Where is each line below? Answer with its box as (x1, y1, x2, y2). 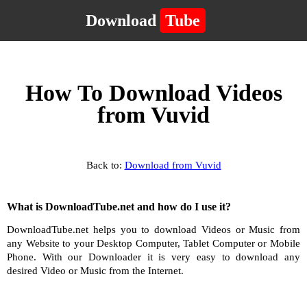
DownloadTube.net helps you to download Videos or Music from (7, 224, 300, 235)
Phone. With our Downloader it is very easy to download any (7, 251, 300, 262)
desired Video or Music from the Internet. (7, 265, 184, 276)
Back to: (86, 160, 125, 171)
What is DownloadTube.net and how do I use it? (7, 201, 231, 212)
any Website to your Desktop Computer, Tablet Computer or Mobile (7, 238, 300, 249)
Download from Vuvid (124, 160, 221, 171)
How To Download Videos (25, 80, 282, 106)
